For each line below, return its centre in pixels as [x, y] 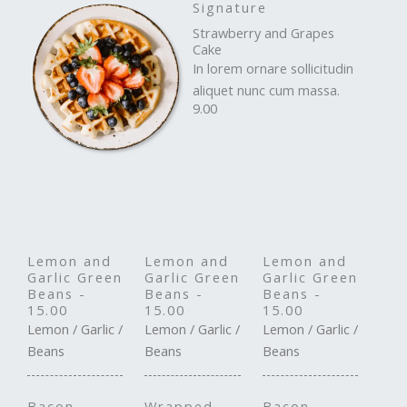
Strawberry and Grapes [263, 33]
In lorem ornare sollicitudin [273, 68]
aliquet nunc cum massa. [266, 90]
